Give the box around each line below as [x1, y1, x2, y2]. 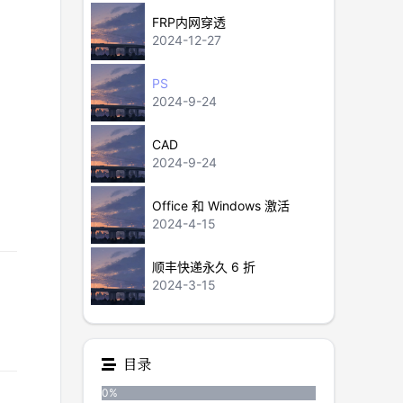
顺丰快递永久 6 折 [152, 259, 256, 274]
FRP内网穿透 [152, 14, 227, 30]
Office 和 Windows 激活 [152, 198, 291, 213]
